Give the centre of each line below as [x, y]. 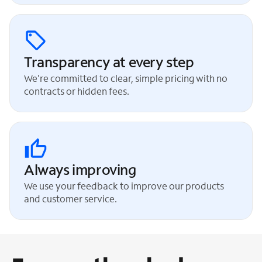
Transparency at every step [109, 61]
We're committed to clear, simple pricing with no [126, 78]
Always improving [80, 169]
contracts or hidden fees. [77, 91]
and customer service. [70, 198]
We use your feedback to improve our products [124, 185]
